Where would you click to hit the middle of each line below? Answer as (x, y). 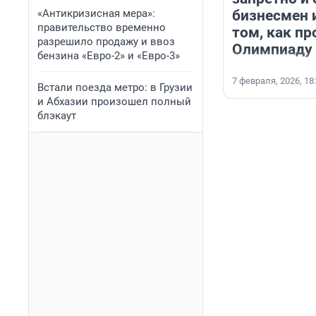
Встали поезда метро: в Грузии (115, 87)
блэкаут (57, 116)
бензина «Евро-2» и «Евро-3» (109, 56)
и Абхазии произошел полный (114, 102)
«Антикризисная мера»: (96, 13)
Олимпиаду (272, 50)
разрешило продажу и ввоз (106, 42)
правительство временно (102, 28)
